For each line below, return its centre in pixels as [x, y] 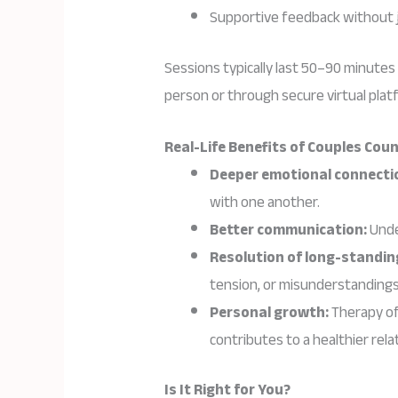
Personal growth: [270, 312]
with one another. [265, 202]
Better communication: [289, 229]
